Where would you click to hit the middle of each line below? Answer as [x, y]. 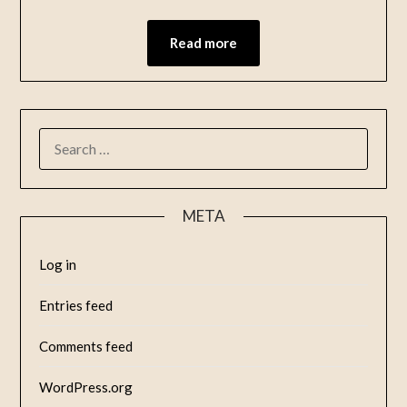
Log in [58, 265]
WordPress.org [86, 387]
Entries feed [76, 306]
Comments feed [86, 347]
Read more [203, 43]
